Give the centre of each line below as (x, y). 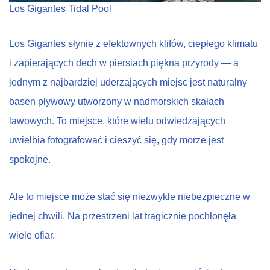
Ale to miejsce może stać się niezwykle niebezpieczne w (130, 196)
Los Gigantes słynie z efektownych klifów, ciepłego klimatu (133, 43)
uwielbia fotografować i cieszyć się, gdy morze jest (116, 140)
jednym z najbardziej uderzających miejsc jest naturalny (128, 82)
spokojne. (30, 159)
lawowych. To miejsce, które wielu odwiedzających (117, 121)
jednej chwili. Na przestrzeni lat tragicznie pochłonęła (123, 216)
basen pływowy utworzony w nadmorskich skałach (117, 101)
